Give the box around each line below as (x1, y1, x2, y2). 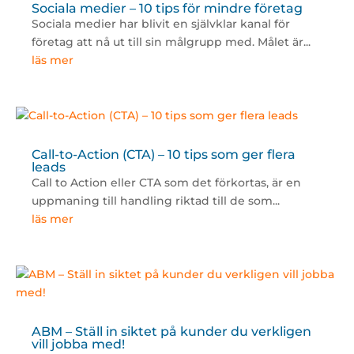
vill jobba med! (31, 337, 125, 352)
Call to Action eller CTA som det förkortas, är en (31, 175, 301, 190)
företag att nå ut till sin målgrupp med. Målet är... (31, 35, 311, 50)
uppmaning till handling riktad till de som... (31, 194, 280, 209)
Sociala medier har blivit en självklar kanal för (31, 17, 290, 32)
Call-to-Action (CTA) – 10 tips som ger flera (31, 147, 296, 163)
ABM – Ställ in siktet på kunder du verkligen (31, 324, 311, 340)
